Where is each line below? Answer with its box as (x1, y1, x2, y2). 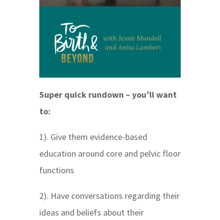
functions (39, 165, 74, 176)
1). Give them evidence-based (39, 131, 147, 143)
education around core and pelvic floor (39, 148, 181, 160)
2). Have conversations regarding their (39, 190, 180, 202)
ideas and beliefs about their (39, 207, 144, 219)
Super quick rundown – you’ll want (39, 89, 177, 101)
